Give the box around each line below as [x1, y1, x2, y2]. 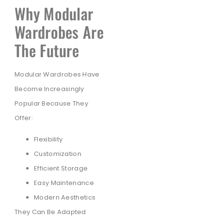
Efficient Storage [34, 164, 88, 173]
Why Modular [15, 1, 93, 25]
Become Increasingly [15, 84, 84, 93]
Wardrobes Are [15, 20, 104, 43]
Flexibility [34, 135, 63, 144]
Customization [34, 149, 81, 158]
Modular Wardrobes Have [15, 69, 100, 79]
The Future [15, 38, 79, 62]
